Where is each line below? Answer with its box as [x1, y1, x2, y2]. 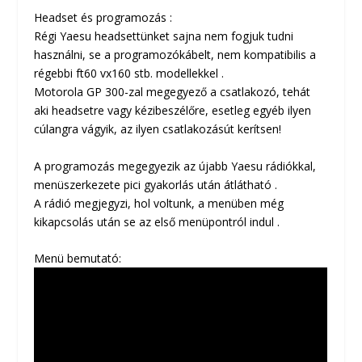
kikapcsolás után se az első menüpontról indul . [34, 213, 280, 229]
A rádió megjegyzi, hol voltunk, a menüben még [34, 195, 284, 211]
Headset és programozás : [34, 10, 173, 26]
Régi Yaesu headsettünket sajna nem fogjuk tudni [34, 28, 294, 44]
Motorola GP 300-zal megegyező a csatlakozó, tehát [34, 84, 311, 100]
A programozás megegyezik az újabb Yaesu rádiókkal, [34, 158, 317, 174]
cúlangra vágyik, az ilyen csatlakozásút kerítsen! [34, 121, 282, 137]
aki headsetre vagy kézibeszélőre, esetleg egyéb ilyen [34, 103, 312, 119]
